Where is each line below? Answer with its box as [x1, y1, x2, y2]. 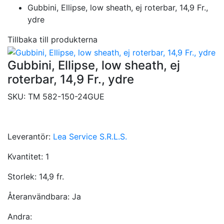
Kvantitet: [7, 151, 45, 161]
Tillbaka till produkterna [7, 34, 97, 45]
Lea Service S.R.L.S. [53, 131, 127, 141]
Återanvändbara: [7, 191, 72, 201]
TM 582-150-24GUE [28, 91, 104, 101]
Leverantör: [7, 131, 53, 141]
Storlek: [7, 171, 39, 181]
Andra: [7, 211, 32, 221]
